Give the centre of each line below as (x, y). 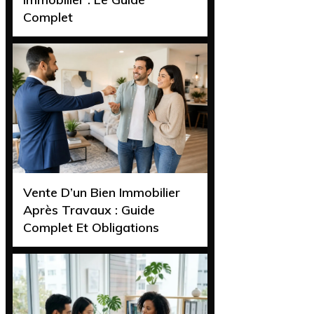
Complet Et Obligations (91, 228)
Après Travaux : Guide (89, 210)
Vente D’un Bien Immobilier (102, 193)
